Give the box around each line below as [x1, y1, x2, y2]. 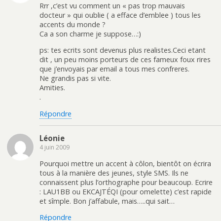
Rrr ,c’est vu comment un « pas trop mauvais [39, 1, 185, 10]
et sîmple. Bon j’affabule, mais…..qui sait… [39, 196, 175, 206]
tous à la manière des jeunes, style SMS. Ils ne [39, 168, 188, 178]
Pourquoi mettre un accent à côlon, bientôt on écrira [39, 158, 211, 168]
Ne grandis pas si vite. [39, 74, 111, 83]
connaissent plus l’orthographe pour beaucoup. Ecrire [39, 177, 213, 187]
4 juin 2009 [39, 143, 70, 152]
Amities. [39, 83, 65, 93]
